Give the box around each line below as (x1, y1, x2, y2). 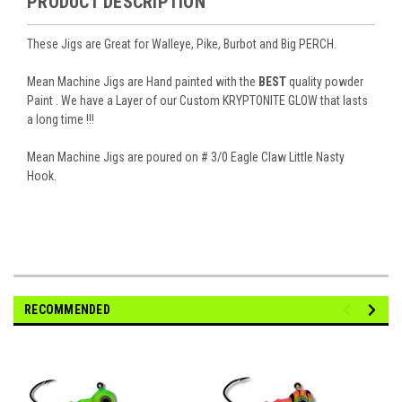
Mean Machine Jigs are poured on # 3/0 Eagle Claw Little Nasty (27, 150, 345, 165)
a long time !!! (27, 112, 97, 127)
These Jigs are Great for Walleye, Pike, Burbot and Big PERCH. (27, 37, 339, 52)
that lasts (318, 93, 368, 109)
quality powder (286, 74, 363, 90)
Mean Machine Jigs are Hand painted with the (27, 74, 258, 90)
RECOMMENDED (24, 302, 110, 318)
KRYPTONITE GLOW (220, 93, 318, 109)
